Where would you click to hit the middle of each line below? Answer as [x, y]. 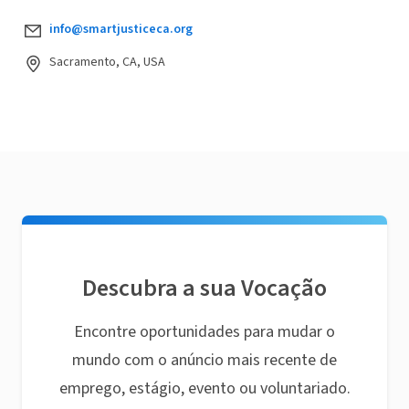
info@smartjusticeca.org [121, 29]
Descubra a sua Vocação [204, 288]
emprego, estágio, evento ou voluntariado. [204, 388]
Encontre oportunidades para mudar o [204, 332]
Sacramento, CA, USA [107, 62]
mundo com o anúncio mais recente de [204, 360]
